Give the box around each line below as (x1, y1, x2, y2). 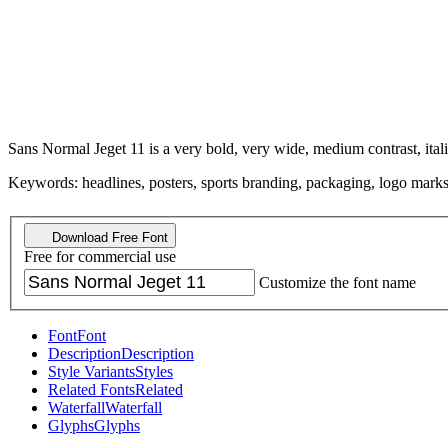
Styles (135, 363, 173, 381)
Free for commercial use (24, 248, 176, 266)
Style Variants (48, 363, 135, 381)
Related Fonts (48, 381, 135, 399)
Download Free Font (48, 230, 168, 246)
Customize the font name (259, 274, 416, 292)
